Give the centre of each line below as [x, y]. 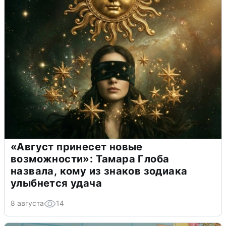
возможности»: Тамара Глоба [90, 159]
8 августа [27, 203]
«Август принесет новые [77, 147]
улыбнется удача [56, 183]
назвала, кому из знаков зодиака [99, 171]
